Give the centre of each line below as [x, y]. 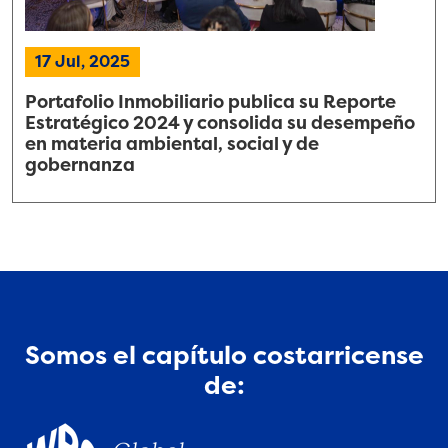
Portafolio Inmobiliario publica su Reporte [210, 102]
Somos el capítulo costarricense [224, 356]
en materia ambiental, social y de [172, 144]
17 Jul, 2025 [82, 62]
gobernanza [80, 165]
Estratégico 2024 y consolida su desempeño [220, 123]
